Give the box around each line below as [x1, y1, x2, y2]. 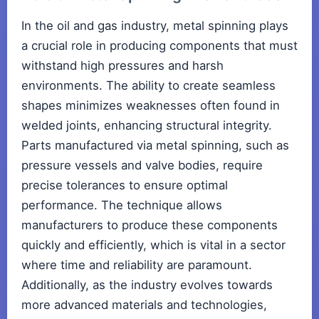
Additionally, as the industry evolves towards [21, 278, 273, 293]
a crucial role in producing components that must [21, 38, 298, 53]
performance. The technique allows [21, 198, 222, 213]
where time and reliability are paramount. [21, 258, 252, 273]
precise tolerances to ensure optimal [21, 178, 228, 193]
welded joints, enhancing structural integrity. [21, 118, 272, 133]
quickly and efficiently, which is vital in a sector [21, 238, 286, 253]
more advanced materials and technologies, [21, 298, 267, 313]
